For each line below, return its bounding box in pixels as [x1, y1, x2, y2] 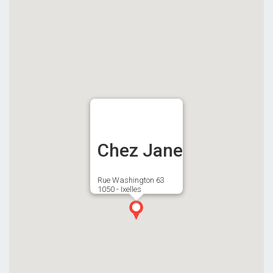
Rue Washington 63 [97, 175, 165, 185]
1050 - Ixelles [97, 185, 141, 194]
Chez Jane [97, 140, 183, 161]
